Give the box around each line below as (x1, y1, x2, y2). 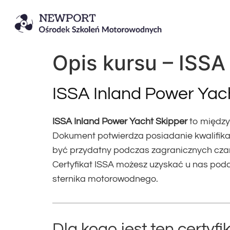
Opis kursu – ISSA (52, 50, 225, 76)
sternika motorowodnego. (52, 174, 158, 184)
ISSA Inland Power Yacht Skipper (52, 117, 187, 127)
